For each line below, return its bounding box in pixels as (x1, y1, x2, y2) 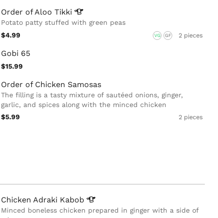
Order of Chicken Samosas (1, 79, 101, 89)
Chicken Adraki (1, 195, 60, 205)
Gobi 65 (1, 48, 30, 58)
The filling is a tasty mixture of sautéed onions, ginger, (1, 91, 183, 99)
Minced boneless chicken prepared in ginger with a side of (1, 206, 199, 215)
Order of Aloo (1, 7, 54, 17)
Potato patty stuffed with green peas (1, 18, 126, 27)
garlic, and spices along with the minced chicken (1, 100, 166, 109)
